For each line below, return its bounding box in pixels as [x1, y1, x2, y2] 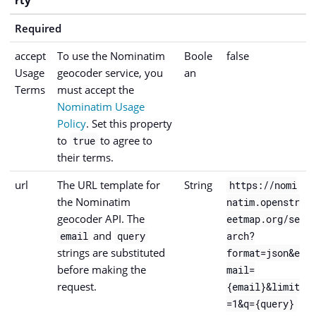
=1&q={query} [226, 296, 294, 310]
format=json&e [226, 245, 300, 260]
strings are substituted [57, 245, 165, 260]
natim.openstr [226, 195, 300, 209]
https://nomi [229, 178, 297, 192]
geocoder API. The [57, 211, 145, 226]
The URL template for [57, 177, 160, 192]
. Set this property [86, 116, 172, 130]
